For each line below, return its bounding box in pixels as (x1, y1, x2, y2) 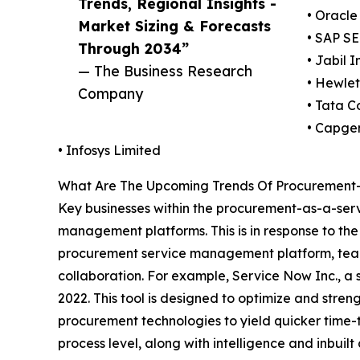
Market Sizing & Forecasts (78, 17, 271, 35)
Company (78, 84, 143, 103)
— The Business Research (78, 62, 252, 80)
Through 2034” (78, 39, 189, 58)
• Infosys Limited (58, 142, 161, 159)
